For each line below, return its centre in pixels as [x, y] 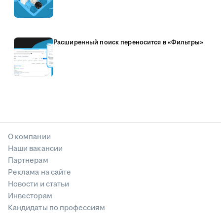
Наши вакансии [35, 149]
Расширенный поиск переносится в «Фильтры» [128, 42]
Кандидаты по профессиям [56, 208]
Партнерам [28, 161]
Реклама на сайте [40, 172]
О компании [29, 137]
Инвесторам [30, 196]
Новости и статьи [39, 184]
